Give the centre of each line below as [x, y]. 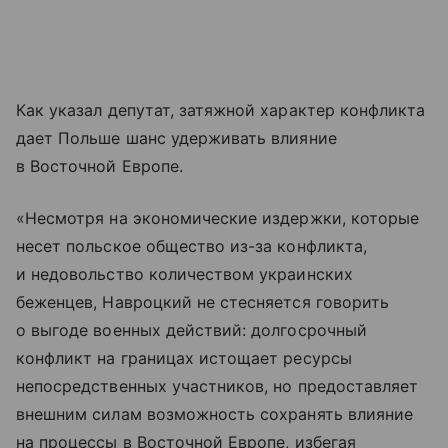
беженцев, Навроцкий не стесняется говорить [203, 302]
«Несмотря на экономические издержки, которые [218, 218]
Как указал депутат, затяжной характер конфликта [221, 110]
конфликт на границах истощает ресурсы [184, 358]
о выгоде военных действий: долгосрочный [191, 330]
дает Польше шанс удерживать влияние [176, 138]
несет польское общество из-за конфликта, [191, 246]
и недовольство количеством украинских [184, 274]
